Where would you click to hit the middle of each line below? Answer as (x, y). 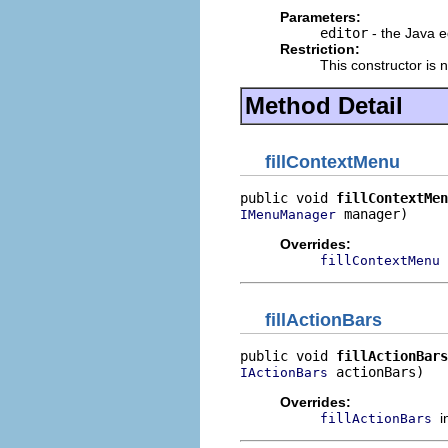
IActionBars (284, 372)
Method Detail (324, 105)
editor (344, 33)
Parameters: (320, 17)
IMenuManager (288, 214)
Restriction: (320, 49)
